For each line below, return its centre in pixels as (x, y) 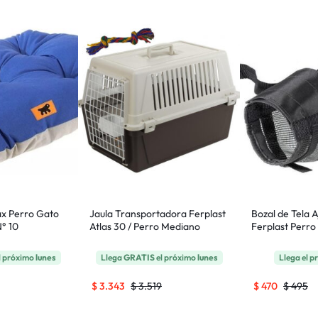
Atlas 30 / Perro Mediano (145, 226)
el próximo (176, 257)
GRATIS (139, 257)
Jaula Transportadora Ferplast (158, 214)
